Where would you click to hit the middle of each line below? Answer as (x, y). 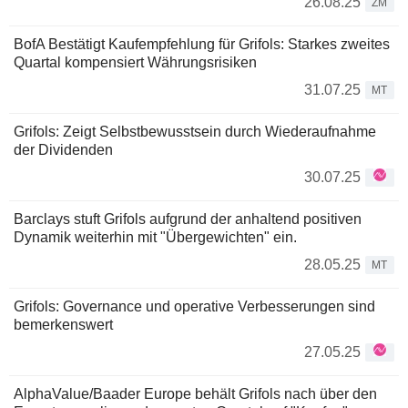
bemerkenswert (63, 325)
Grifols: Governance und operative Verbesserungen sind (194, 306)
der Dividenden (63, 150)
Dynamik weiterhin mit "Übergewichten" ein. (155, 237)
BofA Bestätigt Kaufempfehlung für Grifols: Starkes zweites (202, 44)
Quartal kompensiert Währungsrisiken (135, 62)
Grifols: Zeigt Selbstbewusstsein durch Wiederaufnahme (195, 132)
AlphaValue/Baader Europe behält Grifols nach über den (195, 394)
